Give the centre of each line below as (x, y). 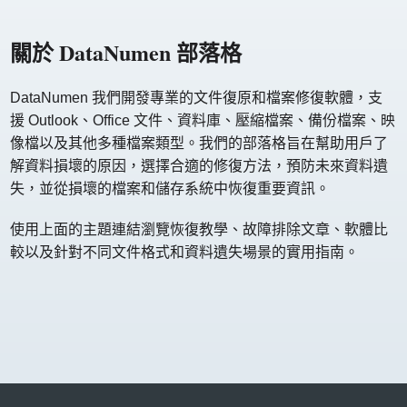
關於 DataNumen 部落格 (126, 52)
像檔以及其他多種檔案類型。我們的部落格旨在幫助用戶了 (199, 143)
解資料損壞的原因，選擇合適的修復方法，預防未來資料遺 (199, 166)
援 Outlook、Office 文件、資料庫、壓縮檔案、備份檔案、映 (203, 120)
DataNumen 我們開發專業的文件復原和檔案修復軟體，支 (197, 98)
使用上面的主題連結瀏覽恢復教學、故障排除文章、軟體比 (199, 229)
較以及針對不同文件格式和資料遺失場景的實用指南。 (185, 252)
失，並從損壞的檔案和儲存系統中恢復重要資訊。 (170, 189)
